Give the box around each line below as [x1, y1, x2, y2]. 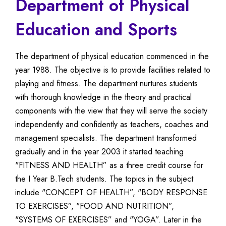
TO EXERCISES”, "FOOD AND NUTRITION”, [15, 200, 174, 212]
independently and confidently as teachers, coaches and [15, 118, 208, 130]
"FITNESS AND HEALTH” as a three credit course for [15, 159, 203, 171]
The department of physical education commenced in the [15, 50, 209, 62]
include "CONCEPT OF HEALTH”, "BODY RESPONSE [15, 186, 207, 198]
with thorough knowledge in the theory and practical [15, 91, 192, 103]
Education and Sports [15, 17, 177, 41]
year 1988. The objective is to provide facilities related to [15, 64, 210, 76]
